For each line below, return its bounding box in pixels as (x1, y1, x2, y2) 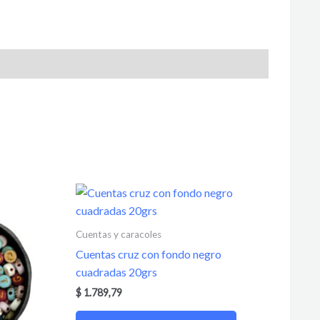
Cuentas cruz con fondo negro (76, 247, 221, 261)
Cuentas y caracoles (76, 228, 161, 240)
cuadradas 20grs (76, 265, 157, 279)
